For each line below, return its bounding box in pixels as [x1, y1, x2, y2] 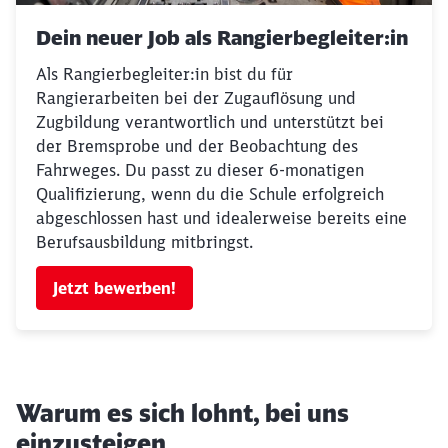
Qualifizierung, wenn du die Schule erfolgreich [36, 184, 384, 204]
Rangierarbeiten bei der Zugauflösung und [36, 88, 356, 108]
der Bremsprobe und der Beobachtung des [36, 136, 358, 156]
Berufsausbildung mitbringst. [36, 232, 253, 252]
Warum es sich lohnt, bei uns [16, 398, 349, 428]
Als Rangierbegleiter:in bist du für [36, 64, 293, 84]
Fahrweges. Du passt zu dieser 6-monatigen [36, 160, 364, 180]
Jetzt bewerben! [53, 278, 176, 298]
